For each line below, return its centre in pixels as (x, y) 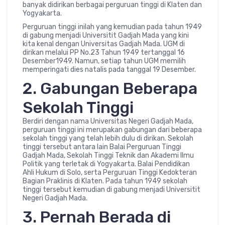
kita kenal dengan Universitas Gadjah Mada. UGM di (104, 44)
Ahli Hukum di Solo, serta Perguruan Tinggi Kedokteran (110, 173)
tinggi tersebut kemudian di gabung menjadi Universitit (111, 190)
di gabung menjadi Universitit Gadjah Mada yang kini (106, 36)
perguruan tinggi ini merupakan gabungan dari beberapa (112, 130)
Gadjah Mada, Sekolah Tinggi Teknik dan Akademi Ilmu (108, 156)
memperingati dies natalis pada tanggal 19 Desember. (109, 70)
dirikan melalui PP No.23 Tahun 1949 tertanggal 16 (104, 53)
